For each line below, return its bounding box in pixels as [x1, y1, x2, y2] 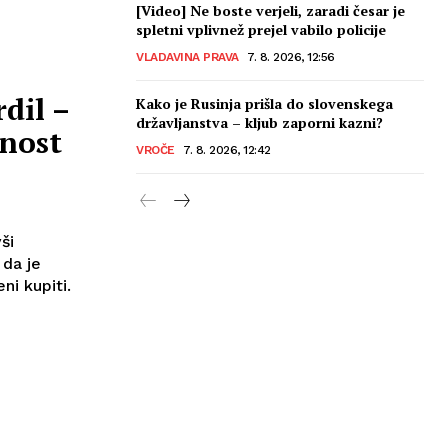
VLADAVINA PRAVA [136, 49, 239, 64]
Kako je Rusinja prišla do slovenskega [136, 93, 393, 113]
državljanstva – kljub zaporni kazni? [136, 112, 383, 132]
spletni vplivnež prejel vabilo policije [136, 19, 386, 39]
